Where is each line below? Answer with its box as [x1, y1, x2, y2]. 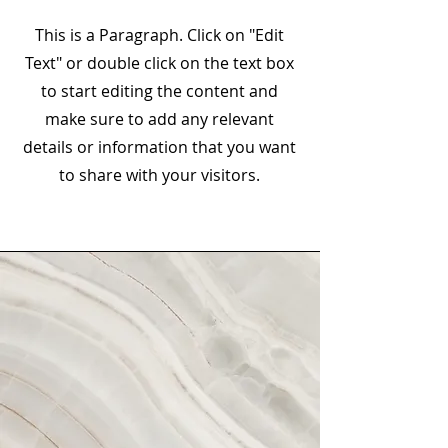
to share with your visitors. [59, 164, 260, 186]
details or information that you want [23, 136, 296, 158]
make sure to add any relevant [45, 108, 274, 130]
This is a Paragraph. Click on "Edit [35, 24, 284, 46]
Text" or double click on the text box [25, 52, 294, 74]
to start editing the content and [41, 80, 278, 102]
